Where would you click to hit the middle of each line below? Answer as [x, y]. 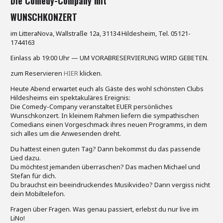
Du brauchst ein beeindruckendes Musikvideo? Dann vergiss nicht [110, 185]
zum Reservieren [37, 73]
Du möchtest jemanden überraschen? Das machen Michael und [105, 167]
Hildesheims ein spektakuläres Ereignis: [70, 98]
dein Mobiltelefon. [38, 194]
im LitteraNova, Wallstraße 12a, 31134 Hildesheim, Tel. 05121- [101, 33]
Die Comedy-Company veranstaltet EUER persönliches [92, 107]
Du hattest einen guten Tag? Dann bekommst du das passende [106, 149]
